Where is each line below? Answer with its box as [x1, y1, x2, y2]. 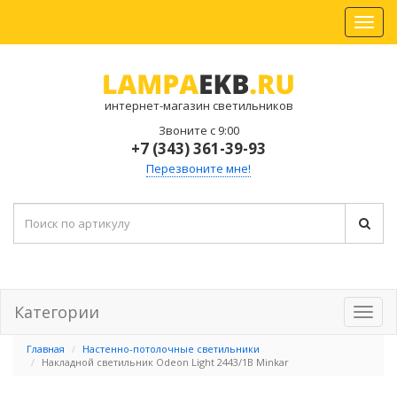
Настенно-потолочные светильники [82, 342, 260, 355]
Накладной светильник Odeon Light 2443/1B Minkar [42, 355, 289, 369]
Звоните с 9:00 [158, 122, 239, 138]
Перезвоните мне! [146, 160, 251, 176]
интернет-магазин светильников [104, 97, 293, 113]
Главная [27, 342, 65, 355]
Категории [14, 301, 99, 323]
